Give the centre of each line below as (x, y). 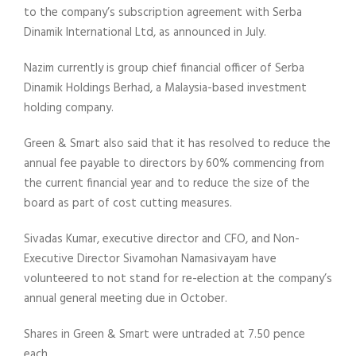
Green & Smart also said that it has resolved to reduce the (177, 144)
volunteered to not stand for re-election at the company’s (178, 279)
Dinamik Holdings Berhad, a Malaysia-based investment (165, 88)
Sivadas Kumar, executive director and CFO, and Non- (162, 239)
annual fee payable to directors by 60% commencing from (174, 164)
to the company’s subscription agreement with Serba (163, 13)
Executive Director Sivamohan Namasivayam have (150, 259)
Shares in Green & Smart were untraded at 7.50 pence (164, 335)
